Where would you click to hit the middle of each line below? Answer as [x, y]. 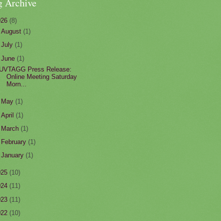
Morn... [17, 84]
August [12, 32]
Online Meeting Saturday [42, 77]
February [15, 142]
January [14, 155]
